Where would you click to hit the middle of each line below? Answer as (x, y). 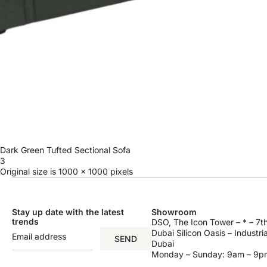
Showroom (174, 212)
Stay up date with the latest (68, 212)
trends (25, 222)
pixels (120, 172)
